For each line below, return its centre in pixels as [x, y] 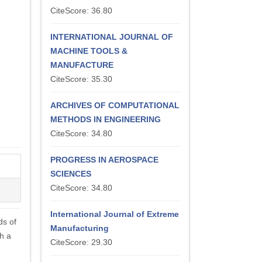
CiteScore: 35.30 [81, 79]
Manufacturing [80, 228]
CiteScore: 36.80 [81, 11]
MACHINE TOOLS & [89, 51]
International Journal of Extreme [115, 214]
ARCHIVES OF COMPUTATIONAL [115, 105]
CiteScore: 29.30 [81, 242]
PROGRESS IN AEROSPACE [104, 160]
